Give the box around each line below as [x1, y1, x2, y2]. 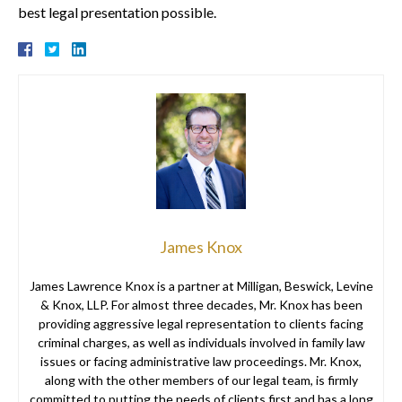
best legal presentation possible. [18, 4, 216, 21]
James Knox [160, 237, 242, 258]
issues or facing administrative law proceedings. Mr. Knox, [40, 354, 362, 370]
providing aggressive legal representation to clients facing [39, 316, 363, 332]
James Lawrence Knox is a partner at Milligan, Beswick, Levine [29, 278, 373, 294]
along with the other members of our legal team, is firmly [44, 372, 358, 389]
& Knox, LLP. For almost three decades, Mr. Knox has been [39, 297, 363, 313]
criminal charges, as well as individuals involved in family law [37, 335, 365, 351]
